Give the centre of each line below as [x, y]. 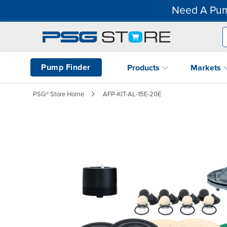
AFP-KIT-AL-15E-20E [132, 94]
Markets [207, 68]
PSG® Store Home [59, 94]
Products [144, 68]
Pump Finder [66, 67]
